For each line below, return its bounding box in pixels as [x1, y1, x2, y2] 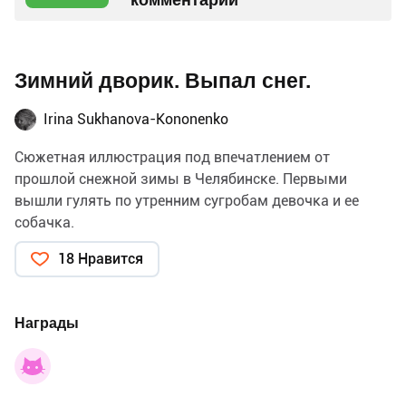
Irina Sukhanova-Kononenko [43, 110, 228, 128]
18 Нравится [58, 249, 143, 267]
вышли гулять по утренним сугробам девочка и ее [14, 191, 359, 209]
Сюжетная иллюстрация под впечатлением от [14, 148, 330, 166]
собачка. [14, 213, 74, 231]
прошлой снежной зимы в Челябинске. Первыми [14, 169, 347, 188]
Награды [14, 314, 79, 332]
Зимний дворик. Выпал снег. [14, 68, 311, 93]
